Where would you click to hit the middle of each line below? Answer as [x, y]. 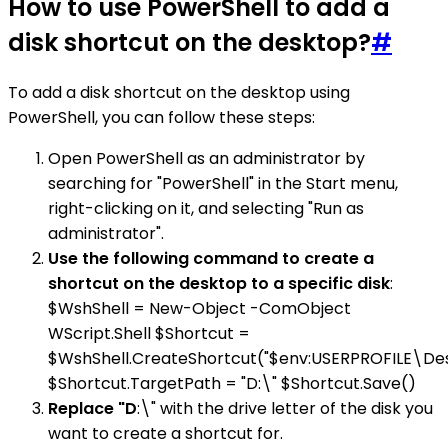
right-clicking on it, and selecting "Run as [206, 208]
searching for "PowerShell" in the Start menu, [223, 183]
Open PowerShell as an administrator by [206, 158]
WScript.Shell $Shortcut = [149, 333]
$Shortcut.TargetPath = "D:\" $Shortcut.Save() [232, 383]
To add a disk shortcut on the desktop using [179, 92]
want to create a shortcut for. [165, 433]
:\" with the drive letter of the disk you [285, 408]
